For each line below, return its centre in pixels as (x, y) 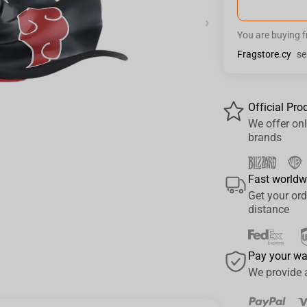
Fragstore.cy (265, 54)
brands (265, 137)
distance (269, 209)
